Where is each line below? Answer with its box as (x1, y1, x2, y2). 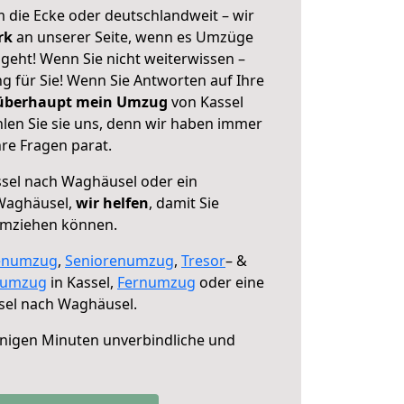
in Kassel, (47, 272, 117, 292)
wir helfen (76, 193, 149, 213)
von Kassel (168, 92, 243, 112)
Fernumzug (117, 272, 196, 292)
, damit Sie (149, 193, 219, 213)
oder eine (196, 272, 264, 292)
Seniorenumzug (65, 251, 174, 271)
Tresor (181, 251, 225, 271)
